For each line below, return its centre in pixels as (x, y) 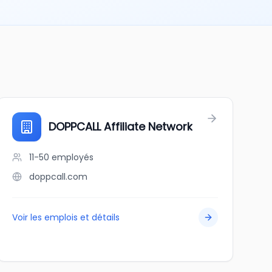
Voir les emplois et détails (66, 217)
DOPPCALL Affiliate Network (120, 127)
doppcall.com (58, 177)
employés (72, 157)
